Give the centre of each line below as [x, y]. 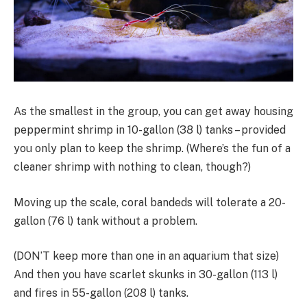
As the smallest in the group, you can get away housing [153, 112]
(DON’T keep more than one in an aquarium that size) [146, 256]
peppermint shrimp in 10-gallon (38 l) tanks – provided [150, 130]
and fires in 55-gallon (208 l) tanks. [101, 293]
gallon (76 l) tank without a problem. [106, 221]
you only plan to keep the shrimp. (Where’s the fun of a [152, 149]
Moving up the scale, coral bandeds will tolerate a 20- [150, 202]
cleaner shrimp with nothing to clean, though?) [132, 167]
